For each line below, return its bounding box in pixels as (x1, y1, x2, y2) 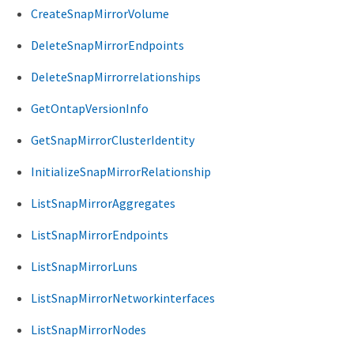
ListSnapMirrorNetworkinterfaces (31, 290, 215, 306)
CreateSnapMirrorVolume (31, 6, 169, 21)
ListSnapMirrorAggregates (31, 195, 175, 211)
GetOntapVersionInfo (31, 100, 149, 116)
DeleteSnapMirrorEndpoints (31, 37, 184, 53)
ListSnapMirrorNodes (31, 322, 146, 337)
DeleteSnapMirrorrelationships (31, 69, 201, 85)
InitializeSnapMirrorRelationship (31, 164, 211, 179)
